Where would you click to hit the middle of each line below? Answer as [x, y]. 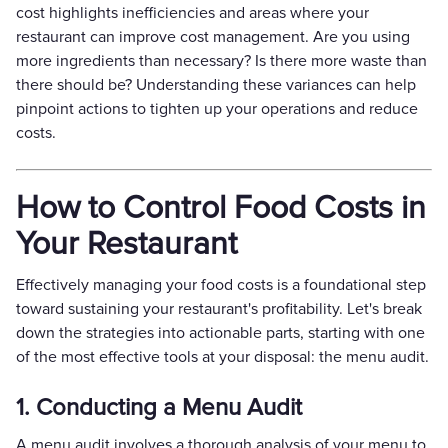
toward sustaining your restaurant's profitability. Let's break [219, 308]
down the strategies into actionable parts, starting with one [220, 332]
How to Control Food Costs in [221, 208]
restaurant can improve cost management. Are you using [213, 36]
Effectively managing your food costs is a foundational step [221, 284]
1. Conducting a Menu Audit [159, 407]
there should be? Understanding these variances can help [216, 84]
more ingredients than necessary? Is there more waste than [221, 60]
